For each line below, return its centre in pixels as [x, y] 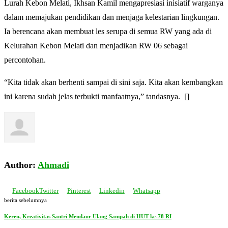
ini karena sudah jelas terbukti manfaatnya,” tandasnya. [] [97, 96]
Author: [21, 165]
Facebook [26, 190]
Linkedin [112, 190]
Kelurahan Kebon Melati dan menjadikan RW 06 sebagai [96, 45]
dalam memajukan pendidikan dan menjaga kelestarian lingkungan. [112, 17]
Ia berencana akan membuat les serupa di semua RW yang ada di [108, 31]
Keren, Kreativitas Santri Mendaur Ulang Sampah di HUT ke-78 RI [88, 217]
